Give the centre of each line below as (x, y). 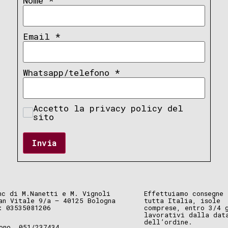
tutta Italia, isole (182, 200)
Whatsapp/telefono (68, 73)
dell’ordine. (168, 222)
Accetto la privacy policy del (108, 108)
